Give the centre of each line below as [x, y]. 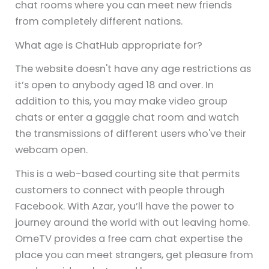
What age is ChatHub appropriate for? [109, 46]
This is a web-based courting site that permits [128, 174]
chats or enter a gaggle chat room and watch [127, 117]
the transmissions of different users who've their [131, 133]
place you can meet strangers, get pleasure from [134, 255]
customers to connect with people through [120, 190]
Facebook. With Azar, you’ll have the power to [125, 206]
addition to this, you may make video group [122, 101]
